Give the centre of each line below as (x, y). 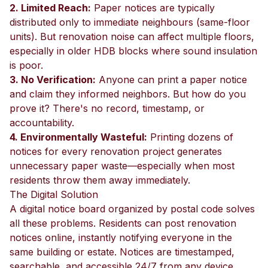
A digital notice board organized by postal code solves (132, 209)
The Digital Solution (54, 194)
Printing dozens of (190, 137)
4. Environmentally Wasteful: (78, 137)
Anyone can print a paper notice (171, 80)
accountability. (42, 123)
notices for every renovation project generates (116, 151)
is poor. (26, 65)
